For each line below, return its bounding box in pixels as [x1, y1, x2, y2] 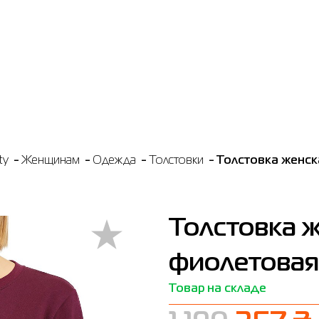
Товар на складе [168, 284, 266, 294]
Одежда [93, 156, 136, 166]
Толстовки [149, 156, 204, 166]
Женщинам [21, 156, 80, 166]
